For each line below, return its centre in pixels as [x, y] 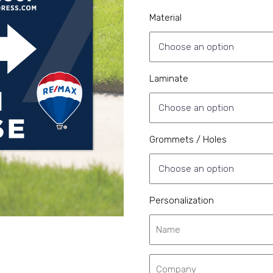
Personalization [182, 200]
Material [165, 17]
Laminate [169, 78]
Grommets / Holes [188, 139]
